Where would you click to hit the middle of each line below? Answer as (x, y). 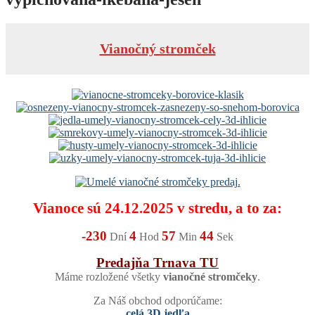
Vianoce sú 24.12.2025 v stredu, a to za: (157, 208)
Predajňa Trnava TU (157, 262)
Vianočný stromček (157, 48)
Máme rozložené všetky (109, 276)
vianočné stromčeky (210, 276)
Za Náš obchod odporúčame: (157, 300)
